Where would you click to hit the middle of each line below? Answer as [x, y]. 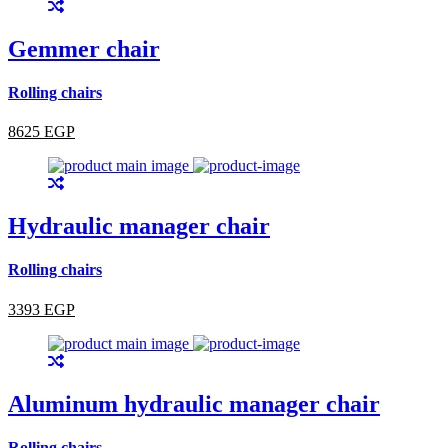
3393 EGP [41, 309]
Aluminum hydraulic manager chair [194, 403]
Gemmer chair [84, 48]
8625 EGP [41, 132]
